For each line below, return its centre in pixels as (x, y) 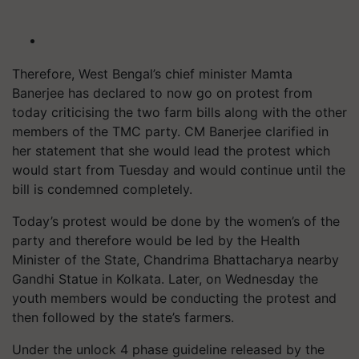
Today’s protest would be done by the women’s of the (176, 221)
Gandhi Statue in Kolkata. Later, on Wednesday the (165, 278)
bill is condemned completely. (102, 189)
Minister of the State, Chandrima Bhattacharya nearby (175, 259)
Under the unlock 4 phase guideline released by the (168, 349)
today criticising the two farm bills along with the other (179, 112)
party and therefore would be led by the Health (156, 240)
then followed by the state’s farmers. (123, 317)
